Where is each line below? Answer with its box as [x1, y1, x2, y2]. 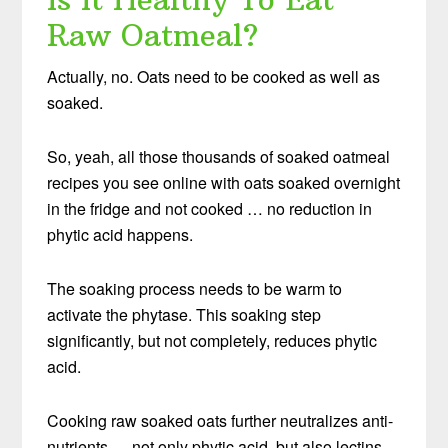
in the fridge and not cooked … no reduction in [47, 196, 373, 220]
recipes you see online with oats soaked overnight [47, 170, 401, 194]
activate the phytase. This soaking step [47, 302, 322, 326]
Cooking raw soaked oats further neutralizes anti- [47, 408, 394, 432]
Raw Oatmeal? [47, 16, 259, 54]
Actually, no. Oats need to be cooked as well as [47, 64, 381, 88]
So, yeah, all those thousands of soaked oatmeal [47, 144, 391, 168]
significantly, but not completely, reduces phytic [47, 328, 378, 352]
